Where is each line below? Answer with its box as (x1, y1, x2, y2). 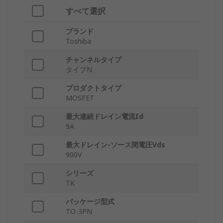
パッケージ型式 (66, 197, 114, 207)
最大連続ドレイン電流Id (66, 111, 143, 121)
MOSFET (66, 93, 94, 103)
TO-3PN (66, 207, 92, 217)
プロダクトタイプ (66, 83, 121, 93)
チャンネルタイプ (66, 55, 121, 65)
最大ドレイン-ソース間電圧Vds (66, 140, 165, 150)
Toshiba (66, 36, 91, 46)
